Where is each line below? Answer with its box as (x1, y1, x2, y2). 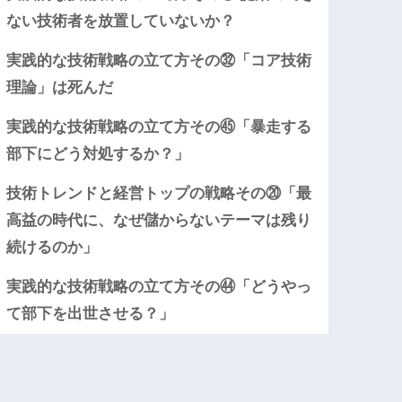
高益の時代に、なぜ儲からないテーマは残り (6, 212, 312, 230)
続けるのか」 (6, 239, 99, 257)
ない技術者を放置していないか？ (6, 13, 236, 31)
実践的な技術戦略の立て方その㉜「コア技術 (6, 52, 312, 70)
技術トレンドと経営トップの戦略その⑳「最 (6, 185, 312, 203)
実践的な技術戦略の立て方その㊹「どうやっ (6, 278, 312, 296)
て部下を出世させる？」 (6, 305, 175, 323)
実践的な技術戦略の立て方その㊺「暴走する (6, 118, 312, 136)
